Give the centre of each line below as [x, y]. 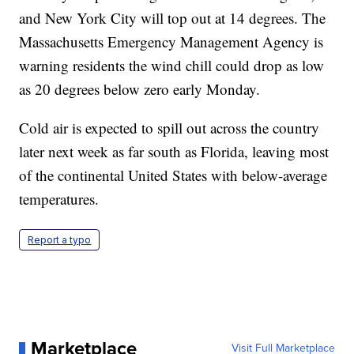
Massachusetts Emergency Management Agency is [171, 42]
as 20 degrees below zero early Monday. [140, 89]
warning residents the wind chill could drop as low [172, 66]
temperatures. [59, 199]
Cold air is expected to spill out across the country [169, 128]
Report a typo [60, 240]
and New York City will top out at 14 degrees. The [173, 18]
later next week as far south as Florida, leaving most [174, 152]
